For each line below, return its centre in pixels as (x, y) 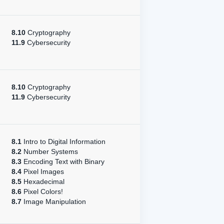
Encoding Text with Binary (63, 161)
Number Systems (50, 151)
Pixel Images (43, 171)
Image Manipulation (54, 201)
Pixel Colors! (42, 191)
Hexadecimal (43, 181)
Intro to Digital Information (63, 141)
